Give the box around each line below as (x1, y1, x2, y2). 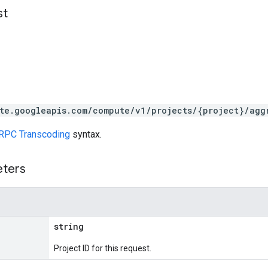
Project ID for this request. (54, 243, 151, 253)
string (54, 221, 84, 232)
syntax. (70, 129, 102, 140)
